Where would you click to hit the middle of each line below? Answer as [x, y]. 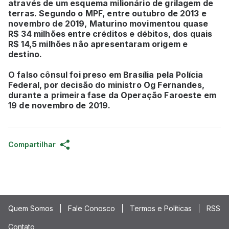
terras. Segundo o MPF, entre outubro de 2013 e [107, 13]
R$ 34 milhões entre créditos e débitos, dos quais [110, 33]
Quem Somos [31, 208]
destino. [25, 54]
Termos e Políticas [161, 208]
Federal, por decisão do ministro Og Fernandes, [106, 85]
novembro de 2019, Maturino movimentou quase [108, 23]
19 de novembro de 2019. [60, 105]
